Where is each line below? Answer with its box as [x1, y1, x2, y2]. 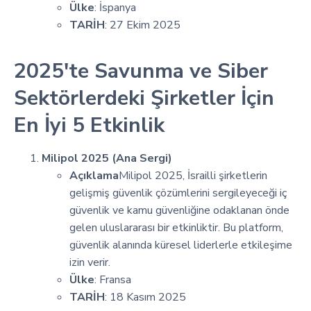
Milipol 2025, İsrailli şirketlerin [119, 167, 267, 183]
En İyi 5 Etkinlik [14, 110, 165, 140]
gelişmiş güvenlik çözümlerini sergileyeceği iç [69, 185, 287, 201]
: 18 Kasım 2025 [105, 289, 186, 305]
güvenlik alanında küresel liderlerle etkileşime [69, 237, 292, 253]
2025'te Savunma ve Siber [14, 56, 268, 85]
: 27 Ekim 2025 [105, 17, 180, 33]
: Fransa [94, 271, 131, 287]
